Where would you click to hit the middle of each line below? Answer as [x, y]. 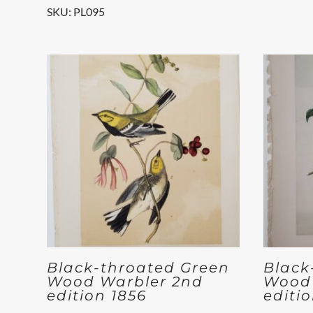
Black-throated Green [139, 268]
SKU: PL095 [76, 12]
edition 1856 [97, 296]
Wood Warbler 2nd [125, 282]
